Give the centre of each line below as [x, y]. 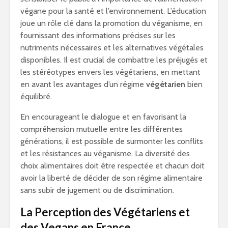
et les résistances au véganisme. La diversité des [105, 153]
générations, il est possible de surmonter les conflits [112, 141]
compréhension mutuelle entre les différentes [102, 129]
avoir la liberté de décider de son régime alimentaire [111, 178]
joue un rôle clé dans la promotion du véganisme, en [111, 23]
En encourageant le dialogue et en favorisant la [103, 117]
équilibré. [36, 96]
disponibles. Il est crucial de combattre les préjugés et [114, 60]
